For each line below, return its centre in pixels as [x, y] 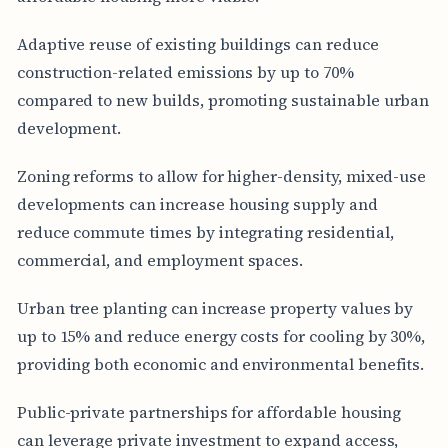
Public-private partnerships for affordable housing [209, 411]
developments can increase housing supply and [197, 203]
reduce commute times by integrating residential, [205, 231]
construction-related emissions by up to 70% [185, 71]
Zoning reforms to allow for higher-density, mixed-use [221, 175]
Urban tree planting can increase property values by [215, 307]
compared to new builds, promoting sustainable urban [223, 99]
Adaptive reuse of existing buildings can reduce [197, 43]
